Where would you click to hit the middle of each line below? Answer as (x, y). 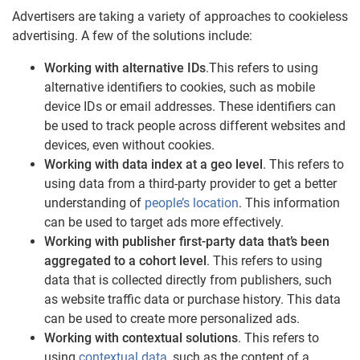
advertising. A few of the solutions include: (132, 36)
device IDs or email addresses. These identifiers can (190, 107)
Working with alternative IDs (125, 68)
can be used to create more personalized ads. (172, 319)
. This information (289, 203)
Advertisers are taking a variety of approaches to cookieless (180, 17)
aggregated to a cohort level (125, 261)
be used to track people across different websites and (195, 126)
